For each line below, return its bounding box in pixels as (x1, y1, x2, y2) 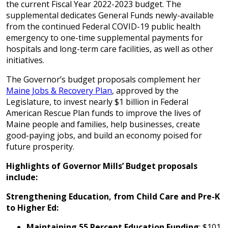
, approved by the (112, 85, 179, 96)
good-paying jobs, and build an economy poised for (6, 130, 202, 141)
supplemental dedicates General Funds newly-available (6, 10, 214, 21)
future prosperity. (6, 141, 74, 152)
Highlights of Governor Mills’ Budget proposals (6, 160, 197, 172)
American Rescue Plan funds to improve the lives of (6, 107, 201, 119)
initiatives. (6, 54, 44, 66)
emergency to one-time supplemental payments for (6, 32, 203, 43)
